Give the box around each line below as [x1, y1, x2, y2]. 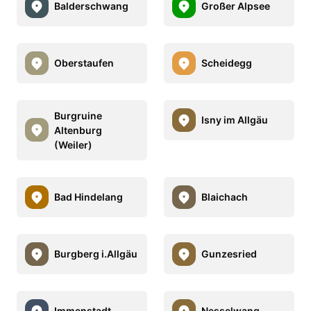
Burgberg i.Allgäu [54, 248, 137, 260]
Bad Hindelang [54, 191, 123, 203]
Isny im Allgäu [201, 114, 268, 126]
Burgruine [54, 109, 102, 121]
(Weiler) [54, 138, 92, 151]
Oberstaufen [54, 57, 114, 69]
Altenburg [54, 124, 102, 136]
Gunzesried [201, 248, 257, 260]
